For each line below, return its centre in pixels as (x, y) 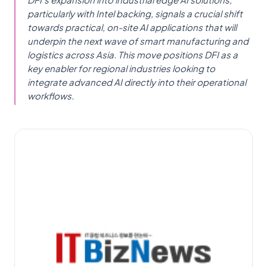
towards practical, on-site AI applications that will (132, 27)
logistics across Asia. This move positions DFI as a (133, 54)
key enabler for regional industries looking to (121, 68)
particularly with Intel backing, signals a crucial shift (135, 13)
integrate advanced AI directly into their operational (137, 82)
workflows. (51, 95)
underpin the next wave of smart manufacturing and (138, 41)
